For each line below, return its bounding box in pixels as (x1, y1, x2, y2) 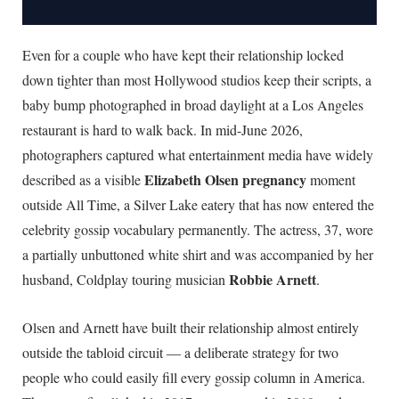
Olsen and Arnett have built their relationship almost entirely (22, 317, 359, 337)
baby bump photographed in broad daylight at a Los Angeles (22, 95, 363, 115)
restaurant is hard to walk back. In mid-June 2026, (22, 120, 303, 140)
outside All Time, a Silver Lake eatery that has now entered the (22, 195, 374, 215)
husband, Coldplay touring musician (22, 270, 229, 289)
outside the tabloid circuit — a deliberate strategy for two (22, 342, 338, 362)
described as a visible (22, 170, 144, 190)
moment (306, 170, 355, 190)
